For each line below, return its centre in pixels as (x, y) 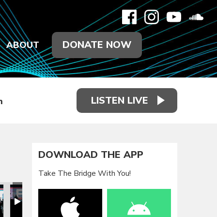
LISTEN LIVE (120, 100)
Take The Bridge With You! (85, 173)
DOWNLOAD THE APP (91, 155)
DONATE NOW (97, 45)
